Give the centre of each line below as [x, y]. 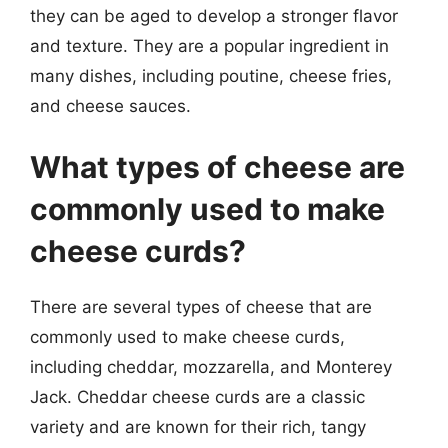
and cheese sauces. [110, 105]
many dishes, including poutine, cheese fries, [211, 75]
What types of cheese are [217, 167]
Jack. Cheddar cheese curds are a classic [197, 397]
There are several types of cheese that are [201, 307]
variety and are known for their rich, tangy [198, 427]
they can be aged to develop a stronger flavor [214, 15]
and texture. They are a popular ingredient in [209, 45]
